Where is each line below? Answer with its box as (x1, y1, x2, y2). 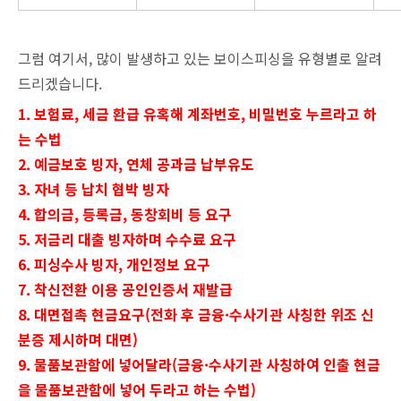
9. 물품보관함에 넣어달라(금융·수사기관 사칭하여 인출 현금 (18, 353, 380, 375)
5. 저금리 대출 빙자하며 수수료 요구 (18, 227, 236, 250)
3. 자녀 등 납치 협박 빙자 (18, 177, 169, 200)
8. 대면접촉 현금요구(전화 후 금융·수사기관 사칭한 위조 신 (18, 303, 374, 325)
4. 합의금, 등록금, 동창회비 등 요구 (18, 202, 232, 225)
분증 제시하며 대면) (18, 328, 138, 350)
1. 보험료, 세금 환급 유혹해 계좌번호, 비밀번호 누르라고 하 (18, 102, 377, 124)
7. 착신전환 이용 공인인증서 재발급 (18, 277, 233, 300)
